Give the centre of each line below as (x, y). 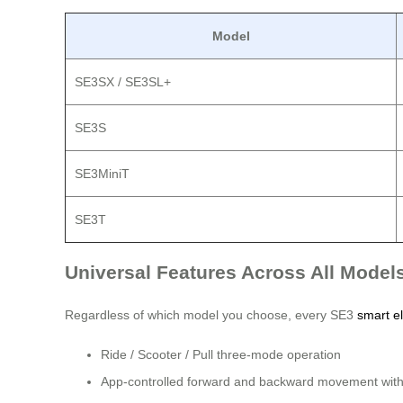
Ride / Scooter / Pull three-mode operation (221, 355)
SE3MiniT (102, 174)
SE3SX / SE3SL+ (123, 82)
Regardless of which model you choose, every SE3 (211, 315)
